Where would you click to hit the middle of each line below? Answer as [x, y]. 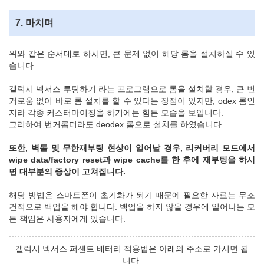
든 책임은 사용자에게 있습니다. [67, 218]
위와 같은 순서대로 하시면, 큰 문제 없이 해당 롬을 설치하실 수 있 [132, 53]
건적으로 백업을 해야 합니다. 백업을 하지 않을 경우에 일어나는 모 [132, 207]
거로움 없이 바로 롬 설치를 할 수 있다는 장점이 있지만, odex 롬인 [132, 100]
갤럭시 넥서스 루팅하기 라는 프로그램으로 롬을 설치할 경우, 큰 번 [132, 89]
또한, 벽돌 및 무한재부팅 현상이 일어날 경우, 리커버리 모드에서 [132, 148]
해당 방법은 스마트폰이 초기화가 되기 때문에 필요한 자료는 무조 [132, 195]
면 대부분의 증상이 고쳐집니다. [67, 171]
